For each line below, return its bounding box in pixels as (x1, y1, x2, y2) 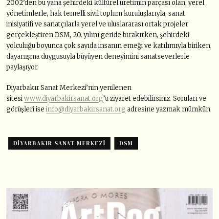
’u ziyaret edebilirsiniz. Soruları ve (103, 94, 207, 103)
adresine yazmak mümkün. (126, 105, 212, 114)
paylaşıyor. (6, 63, 39, 72)
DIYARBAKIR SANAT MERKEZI (13, 139, 106, 148)
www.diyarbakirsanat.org (24, 94, 104, 103)
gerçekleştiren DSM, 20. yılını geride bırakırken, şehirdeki (6, 31, 190, 40)
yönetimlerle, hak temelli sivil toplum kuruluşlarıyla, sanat (6, 9, 186, 18)
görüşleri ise (6, 105, 46, 114)
